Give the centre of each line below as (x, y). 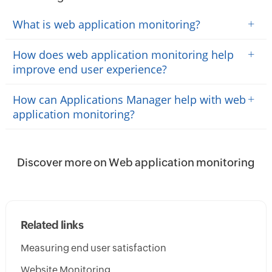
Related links (52, 225)
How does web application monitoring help (123, 54)
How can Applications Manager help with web (129, 99)
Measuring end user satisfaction (93, 248)
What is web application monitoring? (106, 24)
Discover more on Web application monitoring (136, 162)
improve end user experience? (90, 69)
